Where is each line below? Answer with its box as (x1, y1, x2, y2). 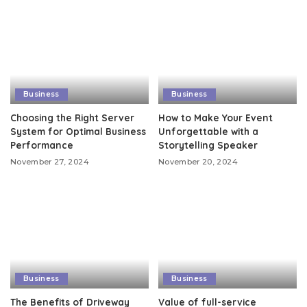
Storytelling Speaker (158, 138, 258, 151)
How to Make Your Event (158, 111, 273, 123)
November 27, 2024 (10, 156, 89, 167)
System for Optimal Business (10, 125, 146, 137)
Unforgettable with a (158, 125, 258, 137)
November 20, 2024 (158, 156, 238, 167)
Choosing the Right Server (10, 111, 134, 123)
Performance (10, 138, 73, 151)
